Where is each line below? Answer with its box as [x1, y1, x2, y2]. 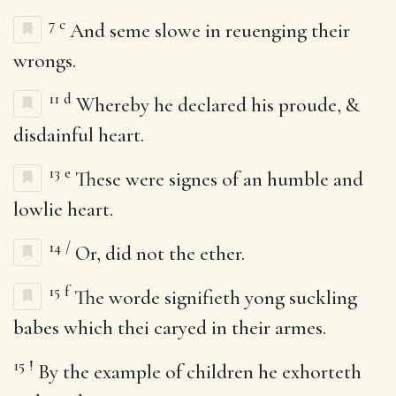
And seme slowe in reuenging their [65, 18, 350, 43]
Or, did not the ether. [71, 240, 245, 266]
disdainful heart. [13, 122, 144, 148]
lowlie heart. [13, 196, 113, 222]
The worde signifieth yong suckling [70, 285, 357, 310]
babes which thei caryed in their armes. [13, 315, 326, 340]
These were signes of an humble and [71, 166, 363, 192]
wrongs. [13, 48, 76, 73]
